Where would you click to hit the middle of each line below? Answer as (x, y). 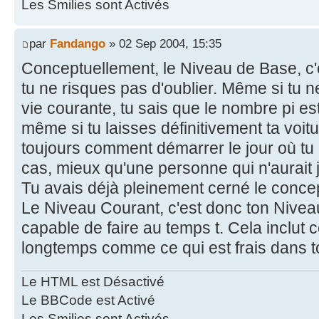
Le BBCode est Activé (88, 300)
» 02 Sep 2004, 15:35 (163, 44)
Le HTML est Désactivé (93, 281)
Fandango (78, 44)
